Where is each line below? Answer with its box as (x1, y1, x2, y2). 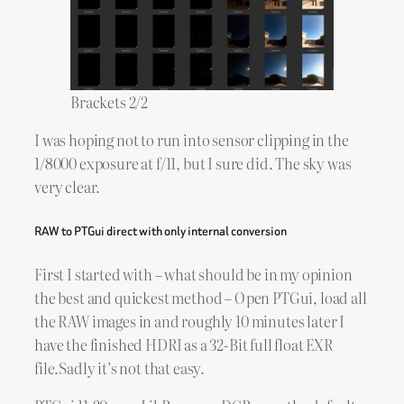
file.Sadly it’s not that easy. (34, 357, 206, 380)
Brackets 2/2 (70, 90, 149, 113)
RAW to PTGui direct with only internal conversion (34, 221, 287, 240)
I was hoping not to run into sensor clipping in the (34, 129, 349, 151)
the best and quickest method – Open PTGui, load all (34, 287, 367, 309)
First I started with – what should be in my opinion (34, 263, 353, 286)
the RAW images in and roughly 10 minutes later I (34, 310, 345, 333)
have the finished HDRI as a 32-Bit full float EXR (34, 334, 333, 356)
